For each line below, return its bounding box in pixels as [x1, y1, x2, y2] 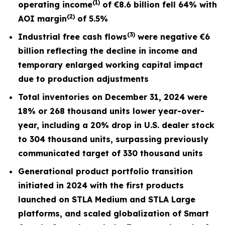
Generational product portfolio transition [18, 166, 193, 176]
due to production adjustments [18, 74, 149, 84]
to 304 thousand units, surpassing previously [18, 134, 208, 144]
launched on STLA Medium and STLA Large [18, 194, 195, 204]
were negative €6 [135, 32, 210, 42]
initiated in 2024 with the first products [18, 180, 184, 190]
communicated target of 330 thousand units [18, 148, 203, 158]
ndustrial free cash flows [23, 32, 127, 42]
